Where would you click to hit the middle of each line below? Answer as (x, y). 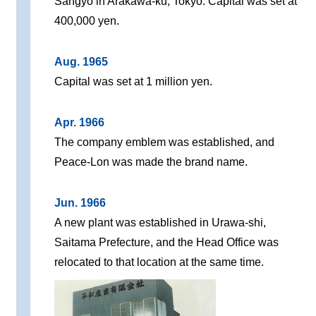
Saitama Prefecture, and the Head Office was (167, 243)
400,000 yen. (87, 21)
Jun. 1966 (80, 203)
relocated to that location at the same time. (159, 262)
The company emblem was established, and (165, 142)
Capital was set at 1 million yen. (134, 82)
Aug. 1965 (81, 62)
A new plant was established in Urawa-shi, (160, 223)
